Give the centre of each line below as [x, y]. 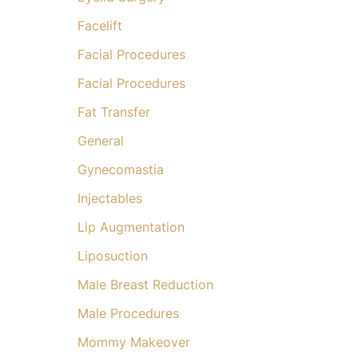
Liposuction [112, 256]
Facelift [99, 26]
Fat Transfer [113, 112]
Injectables [109, 199]
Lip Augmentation [131, 227]
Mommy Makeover [133, 342]
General [100, 141]
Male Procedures [128, 314]
